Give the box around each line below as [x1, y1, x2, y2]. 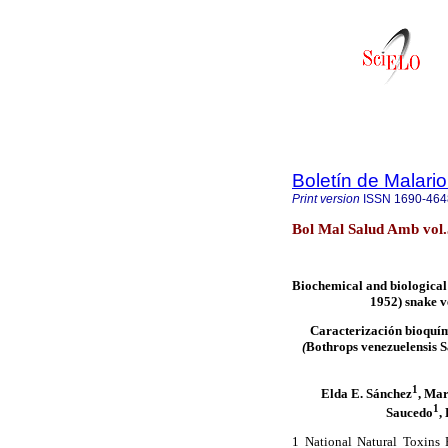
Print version [292, 192, 360, 206]
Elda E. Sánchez [321, 387, 412, 402]
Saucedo [386, 405, 433, 420]
